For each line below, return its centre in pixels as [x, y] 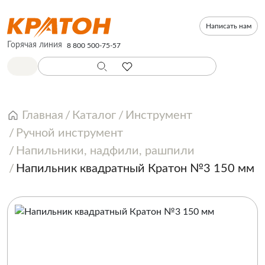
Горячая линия [35, 45]
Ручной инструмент [70, 133]
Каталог [94, 115]
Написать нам [229, 26]
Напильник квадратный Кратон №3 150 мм [135, 169]
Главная [43, 115]
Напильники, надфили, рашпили [106, 151]
